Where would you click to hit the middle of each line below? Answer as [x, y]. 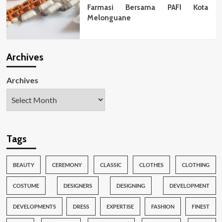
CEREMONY [67, 165]
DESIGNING [131, 186]
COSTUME [26, 186]
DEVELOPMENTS [34, 207]
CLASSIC [111, 165]
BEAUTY [23, 165]
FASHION [163, 207]
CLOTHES [151, 165]
